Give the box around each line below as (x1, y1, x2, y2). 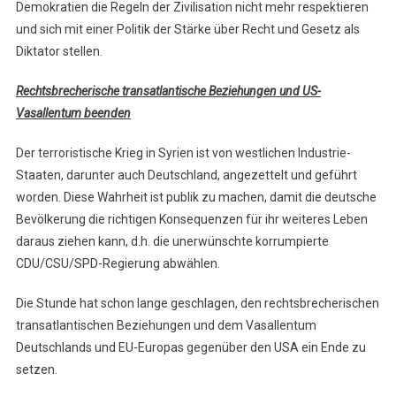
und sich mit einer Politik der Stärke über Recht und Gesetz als (15, 22, 360, 37)
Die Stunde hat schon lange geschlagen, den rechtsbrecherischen (15, 296, 379, 311)
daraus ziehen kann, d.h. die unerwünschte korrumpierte (15, 234, 329, 249)
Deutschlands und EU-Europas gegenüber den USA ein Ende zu (15, 340, 366, 355)
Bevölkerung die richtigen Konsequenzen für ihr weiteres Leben (15, 212, 368, 227)
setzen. (15, 362, 57, 377)
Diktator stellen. (15, 44, 103, 59)
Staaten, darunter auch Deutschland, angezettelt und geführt (15, 168, 357, 183)
